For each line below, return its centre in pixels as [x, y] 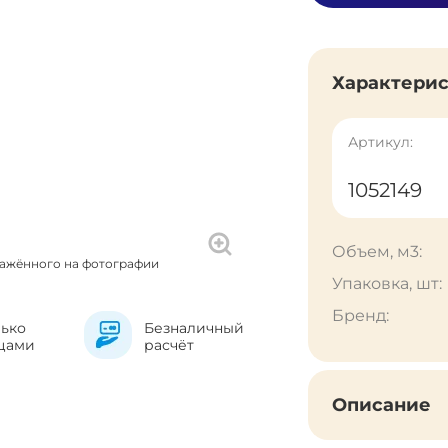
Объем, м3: [377, 251]
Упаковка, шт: [387, 283]
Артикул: [380, 142]
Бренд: [360, 315]
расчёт [168, 345]
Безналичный [193, 328]
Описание [381, 405]
